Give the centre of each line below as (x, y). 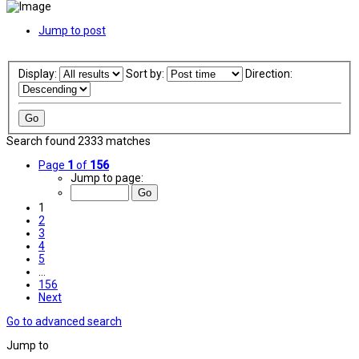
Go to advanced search (64, 322)
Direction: (270, 73)
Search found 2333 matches (79, 141)
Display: (38, 73)
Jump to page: (107, 178)
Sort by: (146, 73)
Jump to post (72, 30)
